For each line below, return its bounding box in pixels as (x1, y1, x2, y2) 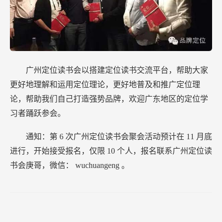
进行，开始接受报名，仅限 (10, 147, 107, 156)
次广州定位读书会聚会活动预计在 (65, 132, 186, 141)
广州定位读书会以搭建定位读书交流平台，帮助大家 (26, 66, 208, 75)
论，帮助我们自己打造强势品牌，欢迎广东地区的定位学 (10, 95, 208, 104)
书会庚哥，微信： (10, 161, 75, 170)
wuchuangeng (75, 161, 121, 170)
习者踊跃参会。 (10, 109, 65, 118)
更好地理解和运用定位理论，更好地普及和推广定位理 (10, 80, 200, 89)
